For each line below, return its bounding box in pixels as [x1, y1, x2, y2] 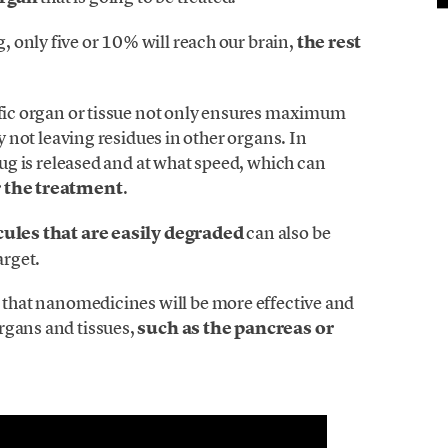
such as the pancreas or [137, 316, 334, 341]
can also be [243, 221, 331, 245]
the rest [296, 29, 362, 54]
